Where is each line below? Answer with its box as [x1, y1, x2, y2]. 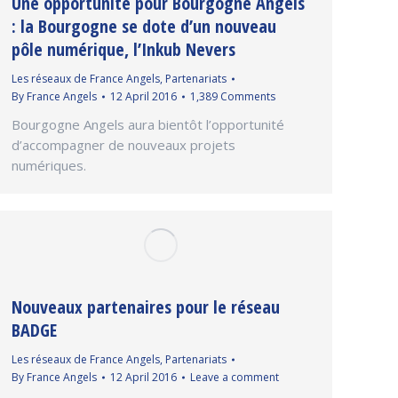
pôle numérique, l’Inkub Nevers [12, 36, 235, 61]
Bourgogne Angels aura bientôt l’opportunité [12, 115, 284, 133]
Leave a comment [190, 369, 279, 385]
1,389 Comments [190, 88, 275, 104]
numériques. [12, 155, 86, 174]
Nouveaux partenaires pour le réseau [12, 294, 280, 319]
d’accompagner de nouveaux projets [12, 135, 235, 154]
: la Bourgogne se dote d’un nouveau [12, 13, 276, 38]
